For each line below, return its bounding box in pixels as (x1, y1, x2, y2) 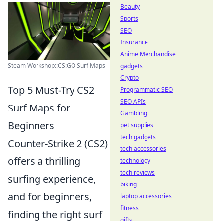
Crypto (120, 74, 139, 82)
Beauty (120, 2, 140, 11)
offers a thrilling (8, 154, 80, 168)
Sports (120, 14, 138, 23)
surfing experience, (8, 172, 96, 185)
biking (120, 180, 137, 188)
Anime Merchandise (120, 50, 176, 58)
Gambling (120, 109, 147, 117)
